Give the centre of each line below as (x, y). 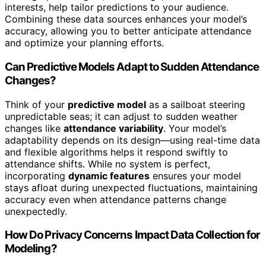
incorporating (37, 175)
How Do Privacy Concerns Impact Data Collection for (133, 235)
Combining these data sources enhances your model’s (126, 19)
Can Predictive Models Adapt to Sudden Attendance (132, 66)
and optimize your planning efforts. (84, 43)
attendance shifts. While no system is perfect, (107, 164)
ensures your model (195, 175)
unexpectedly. (36, 211)
